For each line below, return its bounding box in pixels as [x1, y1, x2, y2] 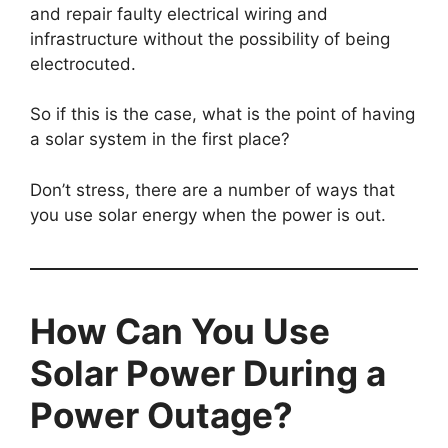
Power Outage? [30, 393, 293, 436]
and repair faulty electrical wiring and [30, 3, 328, 24]
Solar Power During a [30, 351, 386, 394]
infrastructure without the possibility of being [30, 28, 390, 49]
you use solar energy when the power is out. [30, 204, 386, 225]
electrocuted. [30, 53, 136, 74]
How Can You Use [30, 309, 330, 352]
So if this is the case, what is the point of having [30, 104, 415, 125]
